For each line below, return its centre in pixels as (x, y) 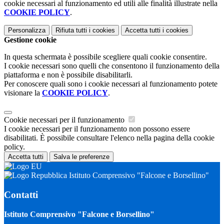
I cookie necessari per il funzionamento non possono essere (97, 129)
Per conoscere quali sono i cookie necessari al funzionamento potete (111, 84)
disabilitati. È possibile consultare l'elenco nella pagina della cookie (109, 138)
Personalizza (27, 30)
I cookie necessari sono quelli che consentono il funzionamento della (112, 66)
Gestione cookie (30, 40)
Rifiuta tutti (71, 30)
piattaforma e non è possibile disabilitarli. (68, 75)
